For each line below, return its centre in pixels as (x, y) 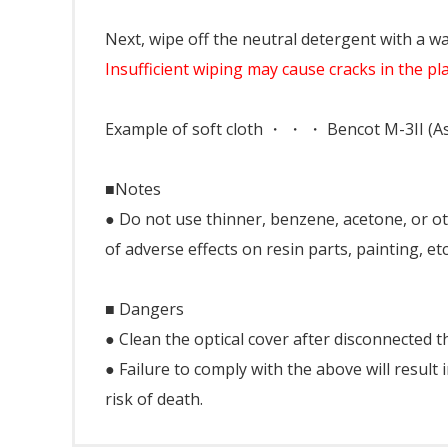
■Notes (133, 189)
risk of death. (154, 399)
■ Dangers (144, 309)
